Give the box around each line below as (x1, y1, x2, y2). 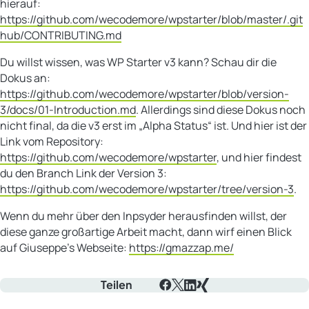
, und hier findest (217, 149, 301, 165)
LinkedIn (183, 291, 227, 307)
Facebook (159, 291, 208, 307)
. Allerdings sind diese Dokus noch (136, 101, 306, 117)
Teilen (100, 277, 132, 292)
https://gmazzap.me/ (129, 239, 234, 255)
